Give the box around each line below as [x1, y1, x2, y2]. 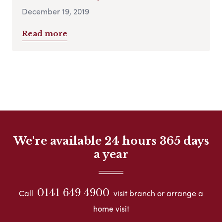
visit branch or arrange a [111, 187, 203, 199]
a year [94, 147, 128, 161]
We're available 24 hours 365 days [13, 134, 209, 148]
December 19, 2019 [22, 5, 89, 17]
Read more [22, 28, 67, 38]
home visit [93, 202, 129, 214]
